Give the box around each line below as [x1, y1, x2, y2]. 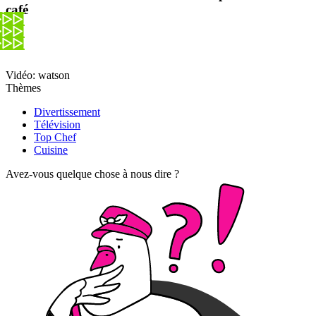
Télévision [34, 118, 80, 130]
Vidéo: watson [6, 68, 70, 81]
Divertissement [34, 105, 100, 118]
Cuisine [34, 143, 68, 156]
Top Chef [34, 130, 76, 143]
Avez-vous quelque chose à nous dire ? [6, 167, 179, 180]
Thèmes [6, 81, 41, 94]
